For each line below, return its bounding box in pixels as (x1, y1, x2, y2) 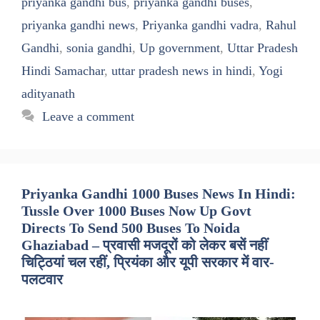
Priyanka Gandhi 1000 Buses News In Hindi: (21, 185, 296, 201)
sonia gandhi (66, 40, 132, 55)
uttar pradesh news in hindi (111, 63, 252, 78)
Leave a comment (41, 109, 134, 124)
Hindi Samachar (21, 63, 104, 78)
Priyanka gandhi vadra (142, 17, 259, 32)
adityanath (21, 86, 75, 101)
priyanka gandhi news (21, 17, 135, 32)
